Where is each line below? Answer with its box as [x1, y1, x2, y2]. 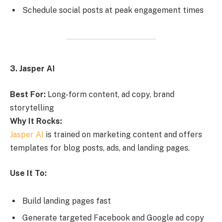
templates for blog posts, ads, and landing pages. [10, 143, 190, 153]
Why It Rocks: [10, 116, 62, 126]
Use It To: [10, 168, 47, 178]
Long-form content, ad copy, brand [46, 89, 174, 99]
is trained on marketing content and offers [44, 129, 202, 139]
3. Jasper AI [10, 64, 55, 74]
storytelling [10, 103, 54, 112]
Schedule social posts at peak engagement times [22, 5, 204, 15]
